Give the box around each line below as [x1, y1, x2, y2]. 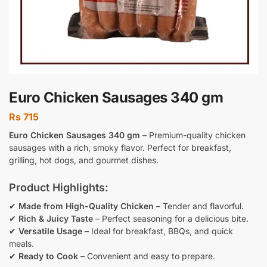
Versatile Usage [18, 225, 82, 236]
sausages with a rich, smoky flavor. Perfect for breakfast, [9, 142, 231, 153]
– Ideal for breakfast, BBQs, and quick [82, 225, 233, 236]
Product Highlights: [9, 181, 108, 194]
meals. [9, 238, 34, 249]
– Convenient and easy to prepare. [78, 250, 215, 261]
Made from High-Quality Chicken [18, 200, 154, 211]
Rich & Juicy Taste [18, 213, 93, 223]
